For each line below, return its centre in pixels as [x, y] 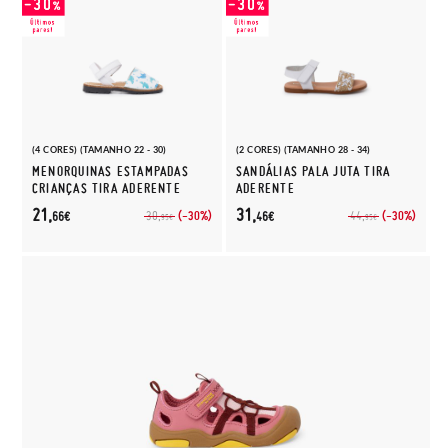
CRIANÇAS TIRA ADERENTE [106, 188]
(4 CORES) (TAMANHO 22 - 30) [99, 149]
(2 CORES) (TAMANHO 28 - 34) [303, 149]
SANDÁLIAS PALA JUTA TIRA [313, 171]
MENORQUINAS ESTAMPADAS [110, 171]
